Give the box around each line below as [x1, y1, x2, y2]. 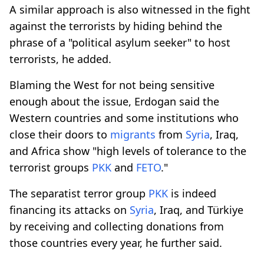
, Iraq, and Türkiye [154, 202, 243, 217]
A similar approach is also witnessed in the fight [9, 2, 250, 16]
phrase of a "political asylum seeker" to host [9, 35, 230, 49]
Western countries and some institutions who [9, 110, 239, 125]
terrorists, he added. [9, 51, 111, 66]
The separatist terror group [9, 186, 148, 200]
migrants [110, 127, 156, 141]
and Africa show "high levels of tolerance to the [9, 143, 246, 158]
